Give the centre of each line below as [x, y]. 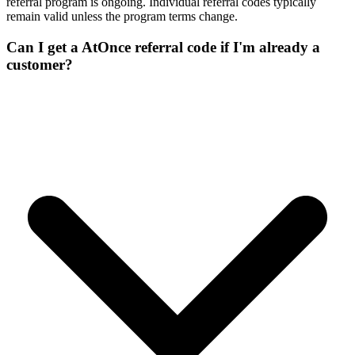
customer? [40, 64]
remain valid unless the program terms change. [122, 17]
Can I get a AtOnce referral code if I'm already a [163, 47]
